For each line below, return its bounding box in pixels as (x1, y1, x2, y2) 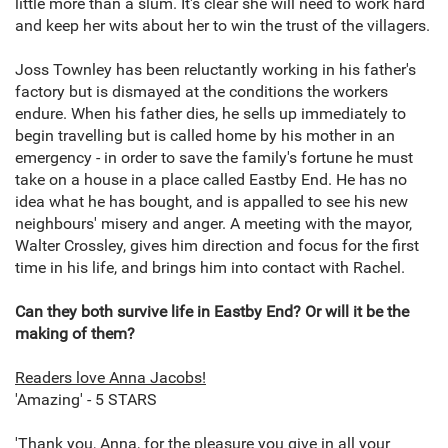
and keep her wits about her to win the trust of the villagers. (15, 16, 430, 36)
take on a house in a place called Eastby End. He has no (15, 170, 407, 190)
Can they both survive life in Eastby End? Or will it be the (15, 302, 409, 322)
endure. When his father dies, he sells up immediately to (15, 104, 406, 124)
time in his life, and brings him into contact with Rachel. (15, 258, 405, 278)
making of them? (15, 324, 135, 344)
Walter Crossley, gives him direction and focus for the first (15, 236, 419, 256)
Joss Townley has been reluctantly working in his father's (15, 60, 416, 80)
